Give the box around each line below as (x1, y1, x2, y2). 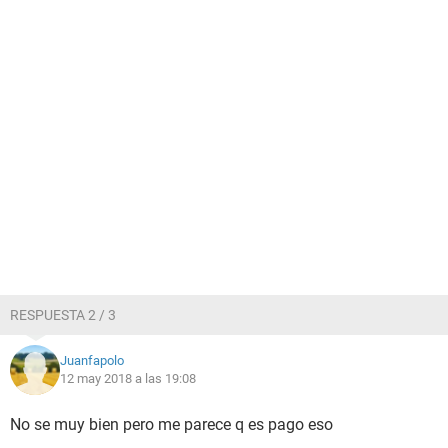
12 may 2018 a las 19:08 (60, 371, 196, 386)
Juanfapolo (60, 353, 124, 368)
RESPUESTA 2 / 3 (10, 307, 116, 323)
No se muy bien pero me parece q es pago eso (10, 415, 333, 434)
